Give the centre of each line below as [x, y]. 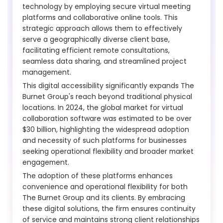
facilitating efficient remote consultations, [96, 50]
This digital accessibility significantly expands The [108, 85]
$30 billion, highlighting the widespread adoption [106, 129]
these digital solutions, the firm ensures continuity [109, 208]
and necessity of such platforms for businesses [105, 140]
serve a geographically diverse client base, [96, 39]
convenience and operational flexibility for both [105, 186]
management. [47, 72]
